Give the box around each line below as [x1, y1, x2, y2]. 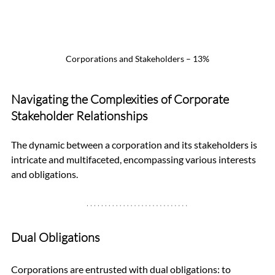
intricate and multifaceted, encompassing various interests [11, 153, 258, 166]
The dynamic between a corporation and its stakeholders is [11, 139, 259, 151]
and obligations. [11, 168, 78, 180]
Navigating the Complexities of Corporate [11, 91, 231, 107]
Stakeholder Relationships [11, 108, 148, 124]
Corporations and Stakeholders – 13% [66, 53, 209, 64]
